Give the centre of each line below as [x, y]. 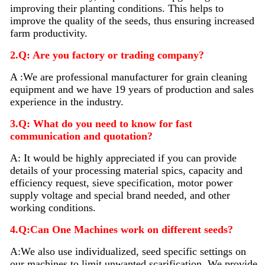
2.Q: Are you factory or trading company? [107, 55]
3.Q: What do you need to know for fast [101, 123]
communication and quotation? [81, 136]
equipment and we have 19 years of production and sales [132, 89]
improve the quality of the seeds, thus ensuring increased [132, 20]
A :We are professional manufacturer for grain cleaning [128, 77]
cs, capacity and [208, 170]
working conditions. [53, 207]
